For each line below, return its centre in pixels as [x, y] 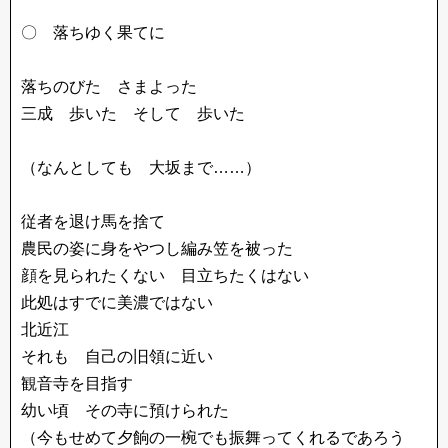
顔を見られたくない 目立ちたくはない [165, 275]
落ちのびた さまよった [109, 86]
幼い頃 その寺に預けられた [125, 410]
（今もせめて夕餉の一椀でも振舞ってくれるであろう [213, 437]
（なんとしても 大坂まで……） [141, 167]
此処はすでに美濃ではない [117, 302]
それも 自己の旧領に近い [117, 356]
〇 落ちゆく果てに [109, 32]
